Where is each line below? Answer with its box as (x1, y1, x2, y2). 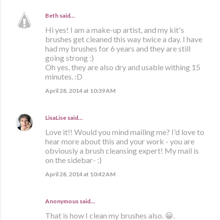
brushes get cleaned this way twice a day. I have (45, 34, 202, 44)
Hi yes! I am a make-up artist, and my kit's (45, 25, 184, 34)
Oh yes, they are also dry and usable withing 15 (45, 62, 200, 72)
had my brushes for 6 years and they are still (45, 43, 191, 53)
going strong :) (45, 53, 94, 62)
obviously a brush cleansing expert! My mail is (45, 145, 199, 155)
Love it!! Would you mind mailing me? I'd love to (45, 127, 204, 137)
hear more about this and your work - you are (45, 136, 194, 146)
